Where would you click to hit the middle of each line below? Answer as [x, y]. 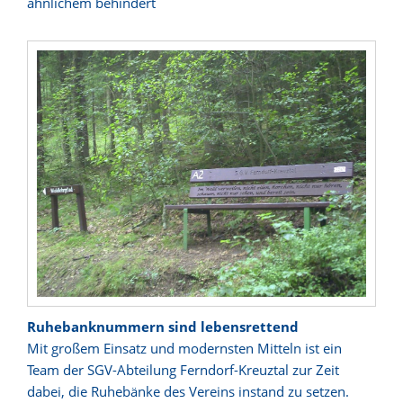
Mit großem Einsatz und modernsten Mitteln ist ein [184, 348]
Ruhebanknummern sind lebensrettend [163, 327]
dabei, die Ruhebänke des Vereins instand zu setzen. [188, 391]
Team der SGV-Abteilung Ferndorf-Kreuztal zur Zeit [183, 370]
